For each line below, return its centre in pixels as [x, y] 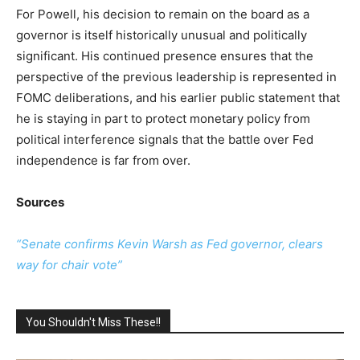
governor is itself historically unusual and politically [162, 35]
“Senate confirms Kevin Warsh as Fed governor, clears [170, 244]
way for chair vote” [69, 265]
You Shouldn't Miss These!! [93, 322]
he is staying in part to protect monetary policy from [163, 119]
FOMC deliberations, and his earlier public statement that [178, 98]
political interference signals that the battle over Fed [165, 139]
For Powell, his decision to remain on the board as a [163, 14]
